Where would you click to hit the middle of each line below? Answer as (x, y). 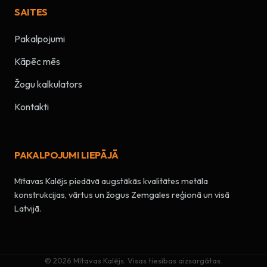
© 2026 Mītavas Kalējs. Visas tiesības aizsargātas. (133, 261)
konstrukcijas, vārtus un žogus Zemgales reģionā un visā (122, 195)
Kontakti (32, 106)
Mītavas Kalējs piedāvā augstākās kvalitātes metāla (111, 181)
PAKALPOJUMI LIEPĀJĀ (66, 155)
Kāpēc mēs (37, 61)
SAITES (31, 12)
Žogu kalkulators (48, 84)
